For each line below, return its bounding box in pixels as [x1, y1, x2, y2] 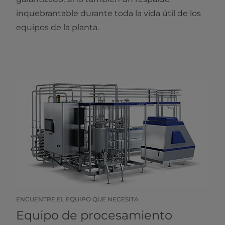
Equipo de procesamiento [16, 208, 172, 223]
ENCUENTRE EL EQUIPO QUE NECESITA [16, 195, 139, 203]
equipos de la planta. [16, 23, 99, 33]
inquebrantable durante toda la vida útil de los [16, 9, 201, 19]
